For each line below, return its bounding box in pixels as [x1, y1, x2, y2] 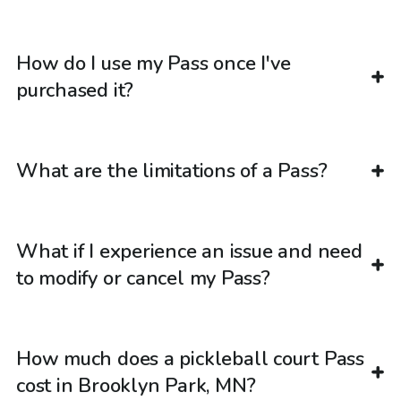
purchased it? [16, 77, 134, 105]
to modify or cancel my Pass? [16, 265, 270, 293]
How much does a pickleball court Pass [16, 346, 364, 373]
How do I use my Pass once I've [16, 50, 291, 78]
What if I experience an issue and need [16, 238, 363, 266]
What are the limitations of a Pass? [16, 158, 328, 185]
